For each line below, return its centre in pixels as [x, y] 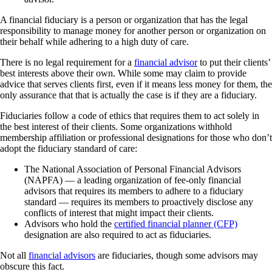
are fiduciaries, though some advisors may [177, 255]
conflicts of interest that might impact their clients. [119, 212]
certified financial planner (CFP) [176, 223]
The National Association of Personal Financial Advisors [133, 169]
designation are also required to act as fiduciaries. [118, 234]
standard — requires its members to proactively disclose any [139, 202]
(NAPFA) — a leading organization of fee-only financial [133, 180]
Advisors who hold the [69, 223]
